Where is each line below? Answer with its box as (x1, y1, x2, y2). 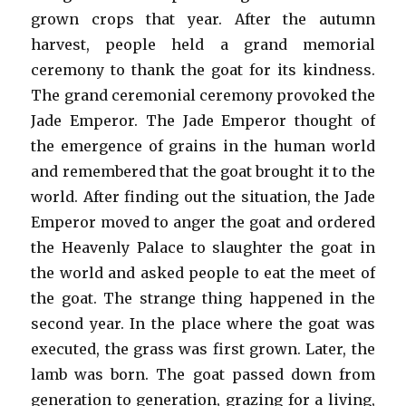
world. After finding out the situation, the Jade (31, 188, 375, 206)
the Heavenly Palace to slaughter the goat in (31, 238, 375, 256)
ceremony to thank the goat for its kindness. (31, 61, 375, 79)
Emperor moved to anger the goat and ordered (31, 213, 375, 231)
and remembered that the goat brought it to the (31, 162, 375, 180)
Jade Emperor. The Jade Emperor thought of (31, 111, 375, 130)
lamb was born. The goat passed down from (31, 365, 375, 383)
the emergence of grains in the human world (31, 137, 375, 155)
